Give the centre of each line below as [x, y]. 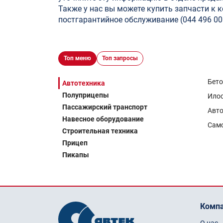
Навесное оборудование [103, 119]
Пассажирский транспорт [105, 107]
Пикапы [76, 155]
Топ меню [77, 58]
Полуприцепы [86, 95]
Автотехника [84, 83]
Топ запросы [120, 58]
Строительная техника [100, 131]
